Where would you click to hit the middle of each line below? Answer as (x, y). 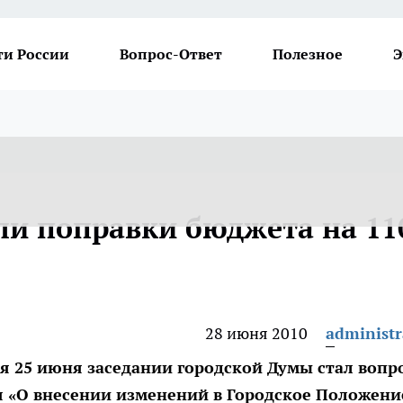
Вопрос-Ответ (171, 54)
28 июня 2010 (256, 333)
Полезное (308, 54)
